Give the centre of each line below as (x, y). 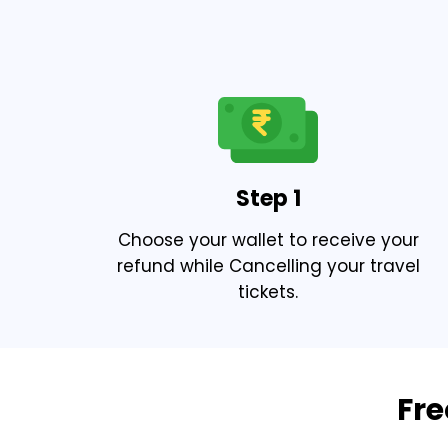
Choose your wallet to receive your (268, 239)
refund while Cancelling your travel (268, 265)
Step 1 (268, 198)
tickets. (268, 291)
